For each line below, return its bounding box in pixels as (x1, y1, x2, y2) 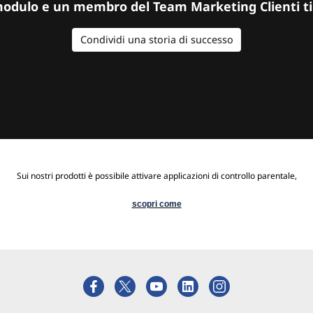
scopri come (131, 198, 182, 209)
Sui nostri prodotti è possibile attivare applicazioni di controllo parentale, (16, 169, 297, 182)
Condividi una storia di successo (80, 33, 233, 47)
